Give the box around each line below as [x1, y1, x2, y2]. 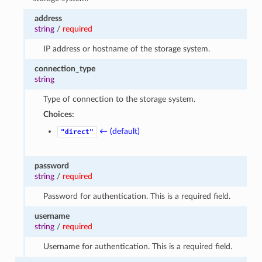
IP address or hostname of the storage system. [43, 44, 210, 53]
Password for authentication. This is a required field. [43, 191, 230, 201]
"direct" [60, 127, 94, 136]
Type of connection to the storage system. [43, 94, 195, 104]
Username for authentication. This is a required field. [43, 242, 232, 251]
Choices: [43, 109, 74, 119]
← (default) [99, 126, 140, 136]
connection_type [35, 64, 96, 73]
